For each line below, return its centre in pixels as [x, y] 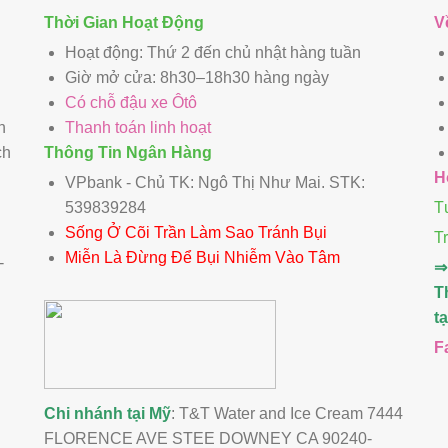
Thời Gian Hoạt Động [123, 23]
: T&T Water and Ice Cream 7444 [286, 414]
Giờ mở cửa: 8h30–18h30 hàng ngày [196, 78]
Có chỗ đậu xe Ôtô [130, 103]
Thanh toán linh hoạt [137, 128]
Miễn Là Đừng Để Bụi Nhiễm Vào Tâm [202, 258]
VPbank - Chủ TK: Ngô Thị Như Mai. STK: [214, 183]
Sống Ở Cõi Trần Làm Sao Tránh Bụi [195, 233]
